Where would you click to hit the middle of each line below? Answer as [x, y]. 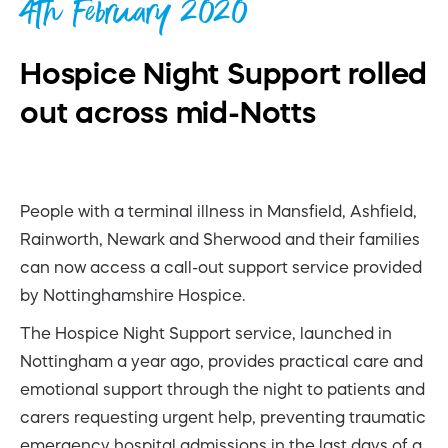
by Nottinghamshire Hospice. [132, 294]
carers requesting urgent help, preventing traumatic [223, 416]
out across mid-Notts [168, 112]
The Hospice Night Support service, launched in [206, 332]
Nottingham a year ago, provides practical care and [221, 360]
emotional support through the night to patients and [222, 388]
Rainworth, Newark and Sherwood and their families [220, 238]
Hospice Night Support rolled [224, 73]
